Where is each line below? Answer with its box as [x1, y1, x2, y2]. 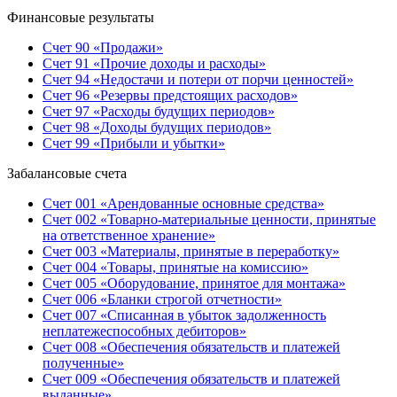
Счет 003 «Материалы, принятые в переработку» [43, 244, 339, 260]
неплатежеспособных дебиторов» [43, 323, 246, 339]
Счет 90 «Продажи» [43, 40, 163, 56]
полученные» [43, 355, 124, 371]
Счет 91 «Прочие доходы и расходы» [43, 56, 266, 72]
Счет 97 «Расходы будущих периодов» [43, 104, 275, 120]
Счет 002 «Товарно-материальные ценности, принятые [43, 212, 376, 228]
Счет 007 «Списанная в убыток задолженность [43, 307, 326, 323]
